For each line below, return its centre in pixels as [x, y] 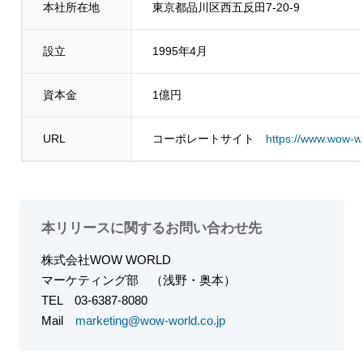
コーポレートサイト [209, 138]
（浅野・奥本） [193, 280]
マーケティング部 [96, 280]
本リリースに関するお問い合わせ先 [151, 228]
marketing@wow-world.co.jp [150, 320]
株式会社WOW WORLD [112, 259]
